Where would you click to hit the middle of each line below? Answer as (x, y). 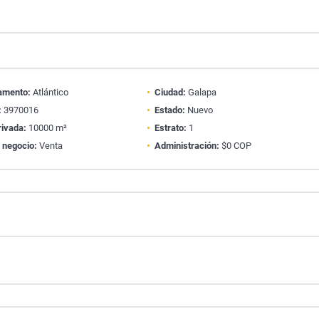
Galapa (201, 92)
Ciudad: (170, 92)
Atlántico (50, 92)
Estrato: (170, 128)
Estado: (169, 110)
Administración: (187, 146)
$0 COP (235, 146)
